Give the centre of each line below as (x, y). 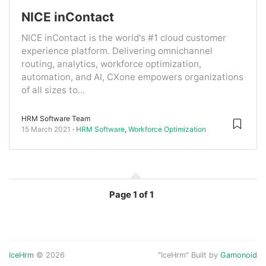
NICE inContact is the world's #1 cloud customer (124, 37)
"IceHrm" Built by (189, 255)
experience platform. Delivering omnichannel (117, 50)
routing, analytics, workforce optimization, (111, 64)
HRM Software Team (56, 118)
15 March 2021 (46, 129)
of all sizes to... (53, 90)
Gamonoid (239, 255)
